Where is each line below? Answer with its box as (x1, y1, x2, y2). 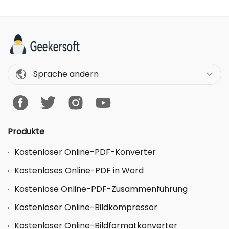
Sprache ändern (31, 68, 99, 80)
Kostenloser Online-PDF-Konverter (14, 146, 156, 158)
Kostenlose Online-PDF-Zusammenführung (14, 182, 188, 195)
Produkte (8, 125, 44, 138)
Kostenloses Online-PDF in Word (14, 164, 144, 176)
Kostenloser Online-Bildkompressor (14, 201, 157, 213)
